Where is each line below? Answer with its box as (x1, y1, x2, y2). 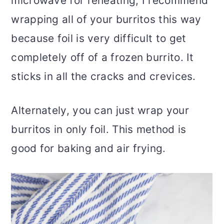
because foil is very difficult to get (11, 32, 186, 45)
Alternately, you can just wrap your (11, 104, 189, 117)
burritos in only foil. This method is (11, 123, 186, 136)
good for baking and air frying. (11, 142, 166, 155)
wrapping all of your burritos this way (11, 13, 201, 26)
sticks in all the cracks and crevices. (11, 70, 196, 83)
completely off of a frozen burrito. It (11, 51, 194, 64)
